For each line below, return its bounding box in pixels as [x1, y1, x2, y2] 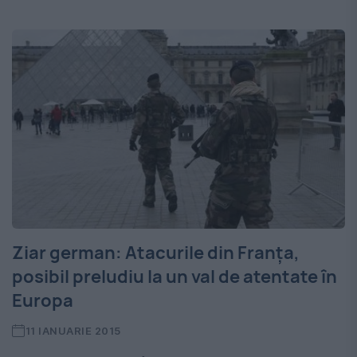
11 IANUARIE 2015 [25, 324, 121, 338]
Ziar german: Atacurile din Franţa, [12, 241, 300, 265]
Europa [12, 288, 73, 313]
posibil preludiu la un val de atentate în [12, 265, 337, 289]
